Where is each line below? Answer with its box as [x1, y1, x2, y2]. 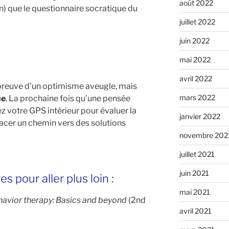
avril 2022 [179, 74, 212, 83]
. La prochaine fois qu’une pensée [6, 93, 130, 103]
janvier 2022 [179, 111, 220, 121]
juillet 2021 [179, 149, 215, 158]
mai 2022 [179, 55, 211, 64]
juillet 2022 [179, 17, 215, 26]
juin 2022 [179, 36, 210, 45]
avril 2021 [179, 206, 212, 215]
